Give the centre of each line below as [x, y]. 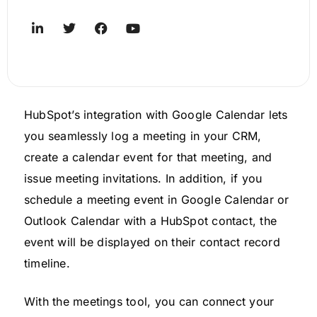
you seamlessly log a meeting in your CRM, [143, 136]
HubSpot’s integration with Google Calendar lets [156, 114]
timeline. [47, 263]
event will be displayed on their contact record [152, 242]
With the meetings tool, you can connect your [149, 301]
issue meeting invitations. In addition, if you [143, 178]
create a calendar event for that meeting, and [148, 157]
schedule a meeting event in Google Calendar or [157, 199]
